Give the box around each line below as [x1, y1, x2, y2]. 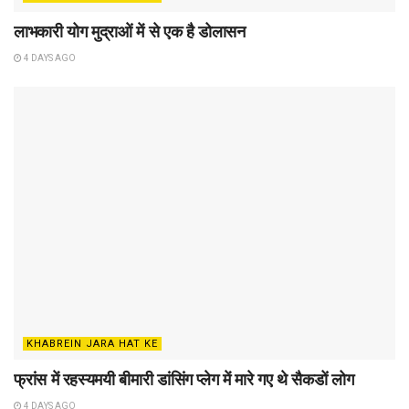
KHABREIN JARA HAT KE [26, 337, 158, 350]
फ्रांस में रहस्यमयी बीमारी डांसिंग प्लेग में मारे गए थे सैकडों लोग [14, 369, 354, 390]
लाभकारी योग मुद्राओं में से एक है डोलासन [14, 22, 246, 43]
